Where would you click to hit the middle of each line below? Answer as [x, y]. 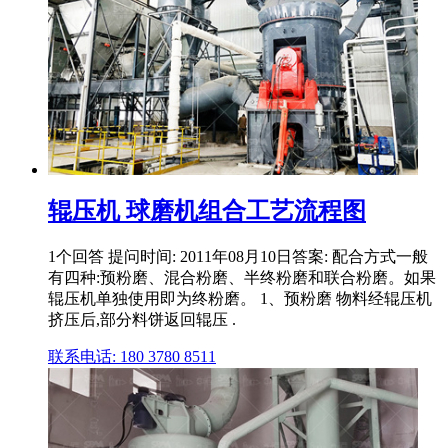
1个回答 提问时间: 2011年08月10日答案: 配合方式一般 [238, 256]
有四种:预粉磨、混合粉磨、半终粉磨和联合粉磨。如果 [242, 277]
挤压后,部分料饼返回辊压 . [142, 319]
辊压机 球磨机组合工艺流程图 [207, 210]
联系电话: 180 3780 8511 [132, 356]
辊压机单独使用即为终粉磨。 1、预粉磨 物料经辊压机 [240, 298]
